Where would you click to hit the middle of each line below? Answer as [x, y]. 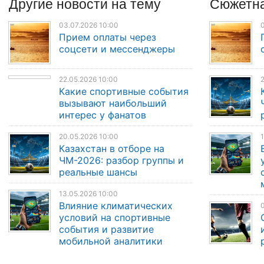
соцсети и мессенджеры [117, 49]
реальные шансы [98, 172]
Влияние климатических [116, 205]
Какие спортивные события [124, 91]
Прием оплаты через [108, 37]
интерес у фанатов [103, 115]
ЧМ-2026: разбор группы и [122, 160]
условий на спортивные [115, 217]
